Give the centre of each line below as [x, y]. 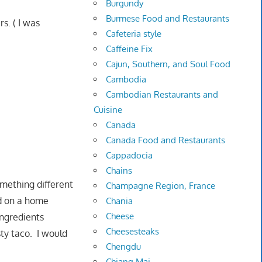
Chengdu [124, 247]
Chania [120, 201]
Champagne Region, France [161, 186]
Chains [119, 171]
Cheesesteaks [133, 232]
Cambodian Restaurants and [162, 95]
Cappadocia [130, 156]
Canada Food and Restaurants [166, 140]
